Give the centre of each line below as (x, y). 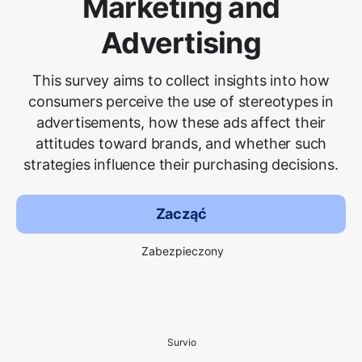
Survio (182, 342)
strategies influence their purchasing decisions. (181, 164)
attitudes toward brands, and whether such (181, 143)
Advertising (181, 43)
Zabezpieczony (183, 251)
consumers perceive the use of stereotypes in (181, 101)
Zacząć (181, 214)
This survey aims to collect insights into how (181, 80)
